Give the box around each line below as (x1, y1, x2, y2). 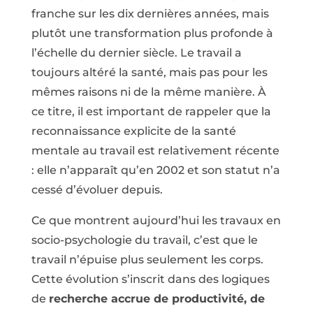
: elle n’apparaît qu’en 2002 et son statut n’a (31, 163, 280, 177)
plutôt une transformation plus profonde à (31, 26, 273, 40)
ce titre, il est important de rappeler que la (31, 104, 271, 118)
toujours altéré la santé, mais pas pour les (31, 65, 268, 79)
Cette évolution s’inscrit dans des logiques (31, 272, 270, 286)
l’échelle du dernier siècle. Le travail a (31, 45, 242, 59)
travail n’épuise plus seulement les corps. (31, 252, 263, 266)
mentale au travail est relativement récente (31, 143, 279, 157)
